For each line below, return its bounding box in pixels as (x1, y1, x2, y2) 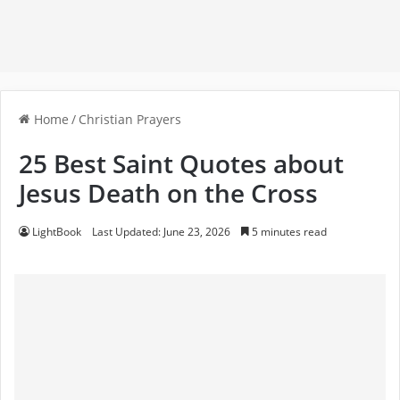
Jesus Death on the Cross (19, 176, 318, 211)
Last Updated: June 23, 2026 (92, 224, 230, 240)
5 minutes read (249, 224, 327, 240)
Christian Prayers (79, 112, 181, 129)
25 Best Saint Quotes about (19, 146, 344, 181)
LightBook (32, 224, 81, 240)
